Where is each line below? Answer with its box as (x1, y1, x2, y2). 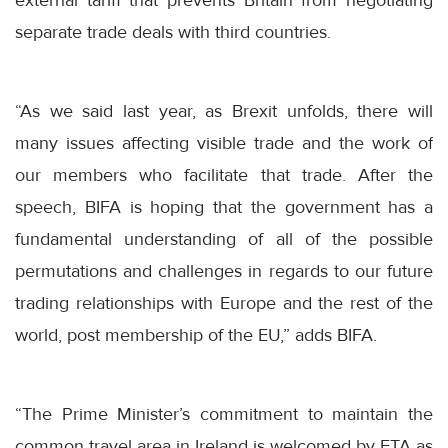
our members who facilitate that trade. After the (15, 164, 433, 187)
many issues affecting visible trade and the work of (15, 132, 433, 155)
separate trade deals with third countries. (15, 21, 331, 44)
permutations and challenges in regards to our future (15, 260, 433, 283)
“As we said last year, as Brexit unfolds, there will (15, 100, 433, 123)
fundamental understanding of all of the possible (15, 228, 433, 251)
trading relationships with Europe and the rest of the (15, 292, 433, 315)
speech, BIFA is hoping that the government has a (15, 196, 433, 219)
